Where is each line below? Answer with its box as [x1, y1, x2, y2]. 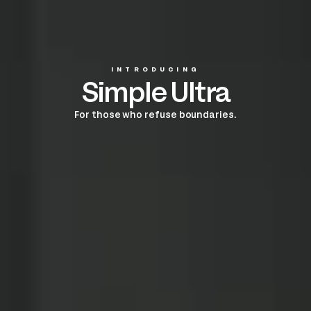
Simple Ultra [81, 76, 230, 110]
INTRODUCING [111, 65, 200, 74]
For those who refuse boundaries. [74, 109, 237, 121]
